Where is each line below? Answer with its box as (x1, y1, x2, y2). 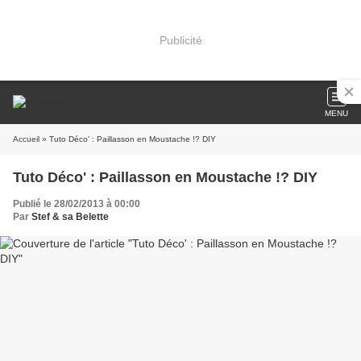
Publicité (159, 33, 202, 47)
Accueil (13, 135, 39, 143)
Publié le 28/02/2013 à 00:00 (13, 198, 140, 210)
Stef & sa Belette (31, 211, 109, 222)
